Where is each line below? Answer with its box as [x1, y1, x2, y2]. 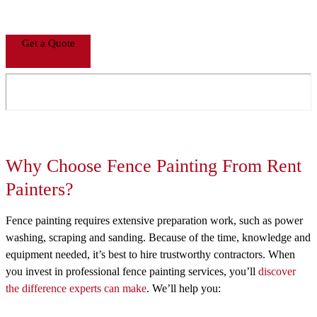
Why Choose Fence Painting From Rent [6, 156, 301, 177]
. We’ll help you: [146, 282, 221, 295]
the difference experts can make [6, 282, 146, 295]
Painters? [6, 179, 74, 200]
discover [258, 265, 296, 278]
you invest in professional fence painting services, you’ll [6, 265, 258, 278]
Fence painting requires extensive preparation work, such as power [6, 214, 303, 227]
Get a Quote [21, 38, 75, 50]
